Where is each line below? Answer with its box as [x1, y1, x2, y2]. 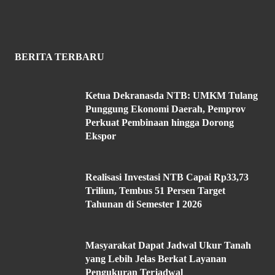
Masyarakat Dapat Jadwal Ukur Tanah [85, 239, 251, 250]
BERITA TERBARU [15, 51, 104, 62]
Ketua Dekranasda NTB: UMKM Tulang [85, 90, 258, 101]
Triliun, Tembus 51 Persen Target [85, 185, 225, 196]
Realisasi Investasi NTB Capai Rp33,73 [85, 171, 249, 182]
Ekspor [85, 130, 116, 141]
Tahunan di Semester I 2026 [85, 198, 202, 209]
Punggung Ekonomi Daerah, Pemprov [85, 103, 246, 114]
